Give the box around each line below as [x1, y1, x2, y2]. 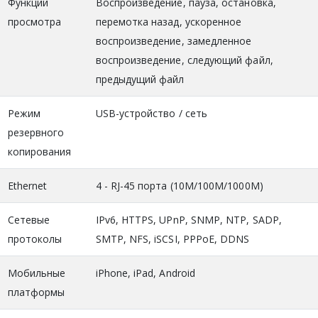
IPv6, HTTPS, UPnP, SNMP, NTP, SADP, [95, 212, 282, 226]
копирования [7, 144, 72, 158]
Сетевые [7, 212, 50, 226]
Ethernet [7, 178, 48, 192]
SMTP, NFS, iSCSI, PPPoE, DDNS [95, 231, 250, 246]
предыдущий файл [95, 72, 185, 86]
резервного [7, 125, 65, 139]
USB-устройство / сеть [95, 106, 207, 120]
